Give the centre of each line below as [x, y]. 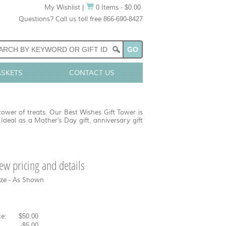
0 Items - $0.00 [117, 7]
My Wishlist [62, 7]
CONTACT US [92, 73]
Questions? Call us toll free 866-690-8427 [81, 19]
